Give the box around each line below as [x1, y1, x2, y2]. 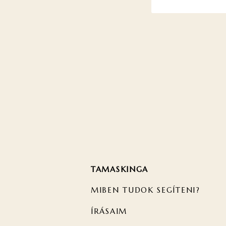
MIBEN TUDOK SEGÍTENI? [91, 185, 200, 195]
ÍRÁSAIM [91, 206, 127, 216]
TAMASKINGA [91, 164, 148, 175]
